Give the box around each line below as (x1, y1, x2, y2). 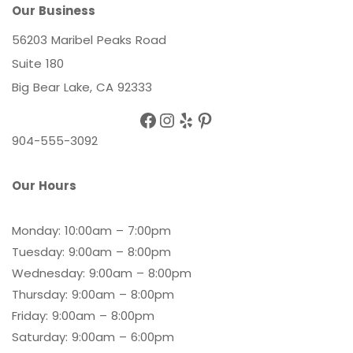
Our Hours (12, 176, 76, 194)
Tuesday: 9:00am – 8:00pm (12, 243, 171, 260)
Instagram (157, 106, 177, 132)
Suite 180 (12, 54, 64, 72)
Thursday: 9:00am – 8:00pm (12, 285, 174, 303)
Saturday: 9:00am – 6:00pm (12, 328, 174, 345)
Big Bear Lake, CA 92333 (12, 78, 152, 95)
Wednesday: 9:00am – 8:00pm (12, 264, 191, 281)
